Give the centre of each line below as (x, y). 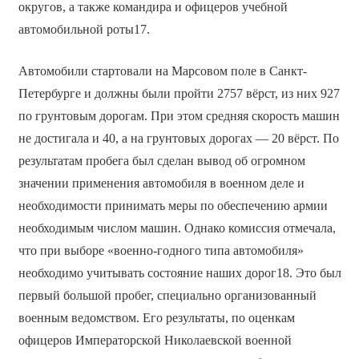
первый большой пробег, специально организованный (167, 295)
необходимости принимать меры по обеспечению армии (173, 205)
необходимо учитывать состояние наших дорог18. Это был (179, 272)
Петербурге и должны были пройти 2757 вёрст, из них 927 (179, 93)
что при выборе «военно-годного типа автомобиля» (161, 250)
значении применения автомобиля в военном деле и (161, 183)
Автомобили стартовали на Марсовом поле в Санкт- (162, 71)
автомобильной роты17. (84, 29)
